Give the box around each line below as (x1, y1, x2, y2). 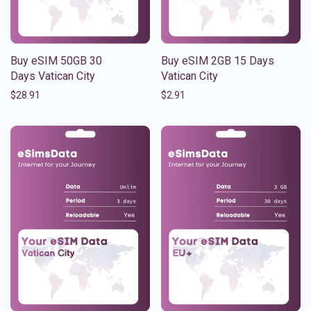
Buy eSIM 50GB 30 (10, 53, 102, 67)
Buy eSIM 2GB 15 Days (161, 53, 274, 67)
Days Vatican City (10, 69, 95, 83)
